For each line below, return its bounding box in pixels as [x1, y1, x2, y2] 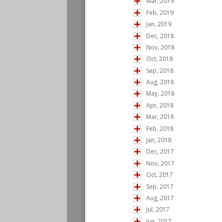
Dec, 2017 [146, 147, 174, 156]
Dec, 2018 [146, 31, 174, 40]
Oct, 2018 [146, 55, 173, 63]
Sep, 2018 [146, 66, 173, 75]
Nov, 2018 [146, 43, 174, 52]
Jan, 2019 [146, 20, 171, 29]
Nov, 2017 [146, 159, 174, 167]
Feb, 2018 [146, 124, 173, 133]
